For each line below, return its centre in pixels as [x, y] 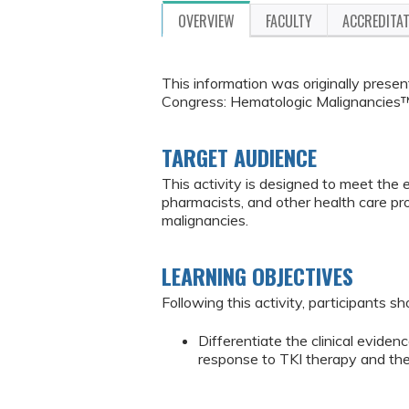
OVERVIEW [206, 21]
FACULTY [289, 21]
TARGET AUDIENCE [239, 157]
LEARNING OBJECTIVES [257, 276]
